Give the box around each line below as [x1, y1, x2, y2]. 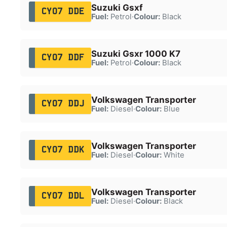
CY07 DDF [41, 53, 85, 62]
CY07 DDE [41, 7, 85, 16]
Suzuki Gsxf [91, 2, 143, 13]
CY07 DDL [41, 192, 85, 200]
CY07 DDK [41, 145, 85, 154]
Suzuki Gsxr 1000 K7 [91, 48, 180, 59]
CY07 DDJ [41, 99, 85, 108]
